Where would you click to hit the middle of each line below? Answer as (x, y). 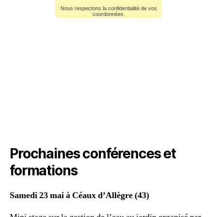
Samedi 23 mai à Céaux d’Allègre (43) (79, 196)
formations (44, 171)
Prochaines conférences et (93, 154)
